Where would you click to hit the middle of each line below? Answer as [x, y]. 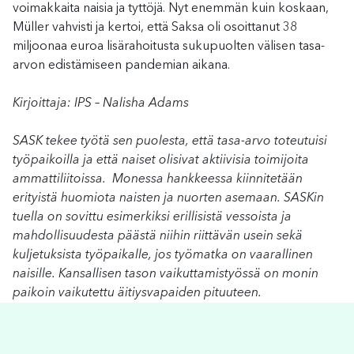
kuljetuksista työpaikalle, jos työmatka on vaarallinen [163, 255]
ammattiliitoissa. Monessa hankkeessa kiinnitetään [158, 179]
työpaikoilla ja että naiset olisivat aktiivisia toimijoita [161, 160]
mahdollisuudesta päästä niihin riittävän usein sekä [158, 236]
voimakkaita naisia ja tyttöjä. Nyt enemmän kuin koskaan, [171, 8]
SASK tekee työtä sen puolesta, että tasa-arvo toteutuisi [170, 141]
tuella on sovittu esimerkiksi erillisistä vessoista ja [152, 217]
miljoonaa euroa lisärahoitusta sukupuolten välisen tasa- [169, 46]
